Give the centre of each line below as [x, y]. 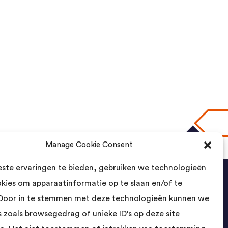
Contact [61, 197]
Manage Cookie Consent [89, 145]
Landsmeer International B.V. [90, 219]
